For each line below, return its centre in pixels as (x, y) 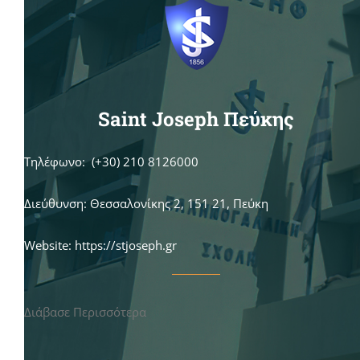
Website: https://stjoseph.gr (100, 245)
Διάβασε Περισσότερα (85, 311)
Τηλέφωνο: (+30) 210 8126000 (111, 161)
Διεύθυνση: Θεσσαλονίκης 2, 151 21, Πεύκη (146, 203)
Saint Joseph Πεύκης (196, 119)
